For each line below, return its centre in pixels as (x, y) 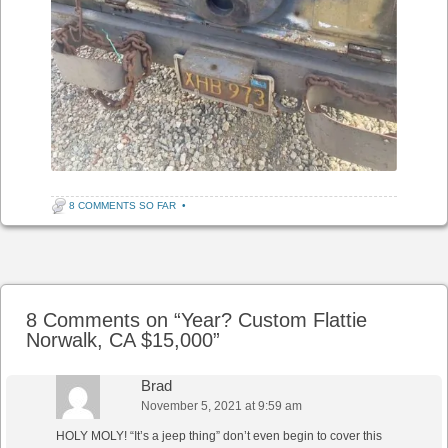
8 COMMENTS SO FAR (122, 205)
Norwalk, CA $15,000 (119, 339)
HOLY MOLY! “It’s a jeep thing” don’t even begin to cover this (219, 435)
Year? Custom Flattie (274, 319)
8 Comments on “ (103, 319)
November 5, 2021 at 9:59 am (221, 405)
